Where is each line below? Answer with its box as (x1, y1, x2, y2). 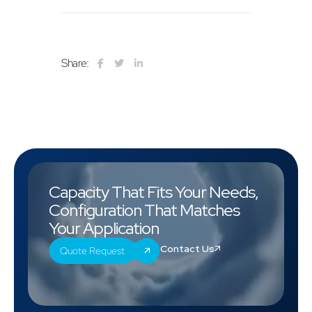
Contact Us (159, 242, 214, 255)
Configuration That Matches (49, 199, 240, 221)
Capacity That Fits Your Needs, (49, 181, 258, 203)
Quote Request (60, 244, 125, 257)
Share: (61, 56, 89, 70)
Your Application (49, 217, 159, 239)
